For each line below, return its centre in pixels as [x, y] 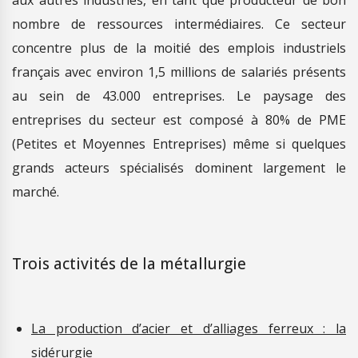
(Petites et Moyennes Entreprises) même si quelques [179, 143]
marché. [36, 191]
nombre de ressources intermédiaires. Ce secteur [179, 24]
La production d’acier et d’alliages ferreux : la [189, 328]
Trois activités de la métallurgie [129, 263]
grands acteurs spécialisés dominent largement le [179, 167]
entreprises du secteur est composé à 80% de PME [179, 119]
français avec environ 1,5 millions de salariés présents [179, 72]
